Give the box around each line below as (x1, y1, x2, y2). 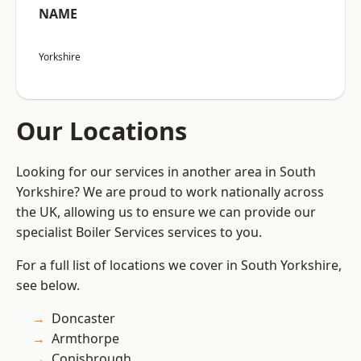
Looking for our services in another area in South (16, 163, 316, 181)
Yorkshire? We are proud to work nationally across (16, 183, 324, 201)
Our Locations (16, 114, 187, 148)
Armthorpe (52, 330, 119, 348)
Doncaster (52, 309, 115, 328)
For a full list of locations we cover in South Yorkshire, (16, 256, 342, 275)
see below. (16, 276, 80, 295)
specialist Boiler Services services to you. (16, 223, 262, 242)
